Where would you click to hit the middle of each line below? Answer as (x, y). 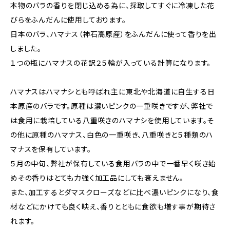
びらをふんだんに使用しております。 (68, 20)
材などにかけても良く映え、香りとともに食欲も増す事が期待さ (113, 207)
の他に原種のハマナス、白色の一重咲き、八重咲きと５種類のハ (112, 135)
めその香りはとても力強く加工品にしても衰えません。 (97, 178)
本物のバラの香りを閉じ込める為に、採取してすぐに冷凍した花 (113, 5)
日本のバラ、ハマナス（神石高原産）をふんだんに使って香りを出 (113, 34)
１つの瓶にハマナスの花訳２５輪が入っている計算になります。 (111, 63)
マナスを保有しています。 (51, 149)
